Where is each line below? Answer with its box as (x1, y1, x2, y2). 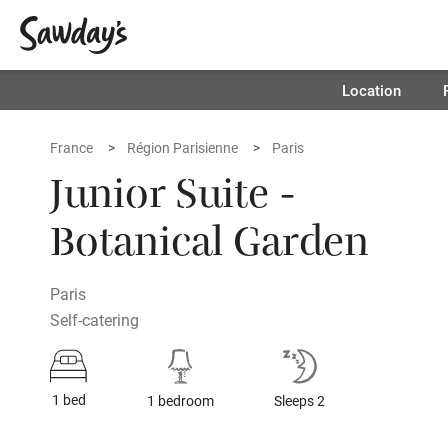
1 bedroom (147, 391, 214, 410)
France (50, 138, 93, 157)
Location (341, 80, 401, 100)
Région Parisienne (127, 138, 238, 157)
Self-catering (50, 309, 139, 330)
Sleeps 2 (274, 391, 325, 410)
